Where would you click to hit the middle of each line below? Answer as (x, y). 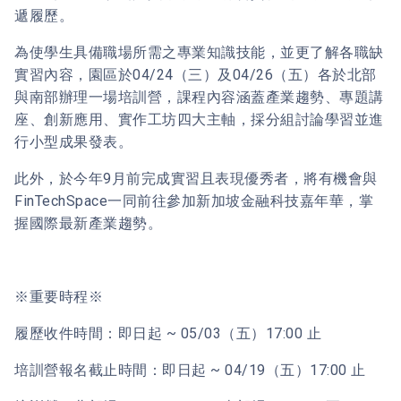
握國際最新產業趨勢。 (89, 223)
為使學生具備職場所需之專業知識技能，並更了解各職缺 (199, 52)
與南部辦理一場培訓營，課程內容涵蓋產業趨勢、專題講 (199, 97)
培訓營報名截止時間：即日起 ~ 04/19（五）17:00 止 (190, 370)
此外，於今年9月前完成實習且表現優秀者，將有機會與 (196, 178)
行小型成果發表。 (74, 141)
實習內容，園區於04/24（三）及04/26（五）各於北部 (196, 74)
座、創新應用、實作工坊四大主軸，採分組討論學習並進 (199, 119)
